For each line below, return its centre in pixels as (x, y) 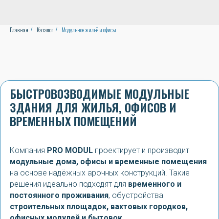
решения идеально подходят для (69, 184)
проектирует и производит (141, 150)
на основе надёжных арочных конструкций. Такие (100, 173)
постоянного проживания (59, 195)
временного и (155, 184)
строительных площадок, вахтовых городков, (99, 207)
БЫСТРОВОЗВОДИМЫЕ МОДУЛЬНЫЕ (99, 93)
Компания (28, 150)
